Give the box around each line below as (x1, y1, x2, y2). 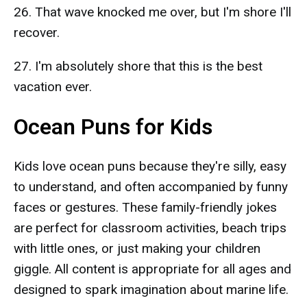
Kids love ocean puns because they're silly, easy (14, 158, 286, 174)
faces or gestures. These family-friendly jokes (14, 199, 277, 215)
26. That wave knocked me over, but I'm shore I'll (14, 4, 291, 20)
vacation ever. (14, 79, 92, 95)
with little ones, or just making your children (14, 241, 260, 256)
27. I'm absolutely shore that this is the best (14, 58, 262, 74)
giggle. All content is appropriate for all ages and (14, 261, 291, 277)
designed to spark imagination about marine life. (14, 282, 288, 297)
